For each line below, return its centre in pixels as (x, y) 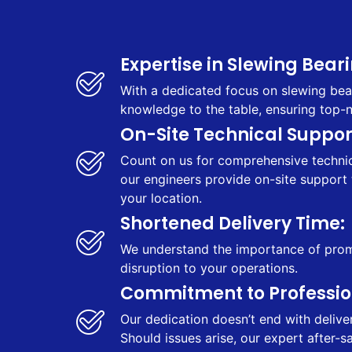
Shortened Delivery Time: (233, 223)
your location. (161, 198)
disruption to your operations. (209, 268)
